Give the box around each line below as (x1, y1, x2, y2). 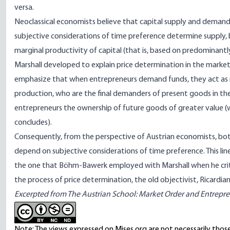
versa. (14, 4, 34, 12)
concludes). (14, 119, 52, 127)
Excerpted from (14, 190, 67, 199)
